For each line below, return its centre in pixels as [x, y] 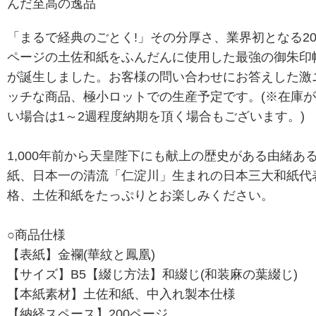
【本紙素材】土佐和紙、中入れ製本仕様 [121, 294]
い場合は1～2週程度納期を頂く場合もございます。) [156, 116]
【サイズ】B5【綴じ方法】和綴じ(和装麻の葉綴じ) [152, 274]
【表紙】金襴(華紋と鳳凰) [81, 254]
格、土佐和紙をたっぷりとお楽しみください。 [140, 195]
